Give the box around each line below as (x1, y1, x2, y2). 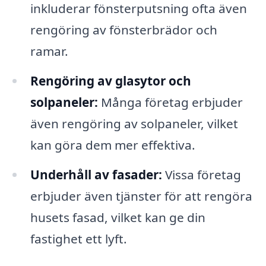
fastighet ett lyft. (30, 230, 127, 247)
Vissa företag (161, 166, 241, 183)
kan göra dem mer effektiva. (30, 136, 195, 153)
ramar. (30, 42, 68, 59)
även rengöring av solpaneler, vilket (30, 115, 238, 132)
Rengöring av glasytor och (30, 72, 191, 89)
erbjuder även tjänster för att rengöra (30, 187, 252, 204)
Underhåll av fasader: (30, 166, 162, 183)
